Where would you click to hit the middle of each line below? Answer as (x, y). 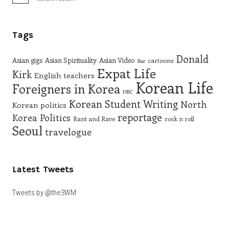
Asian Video (117, 60)
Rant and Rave (94, 119)
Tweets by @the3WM (44, 193)
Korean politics (39, 105)
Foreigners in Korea (66, 89)
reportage (140, 117)
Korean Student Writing (123, 104)
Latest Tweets (43, 170)
